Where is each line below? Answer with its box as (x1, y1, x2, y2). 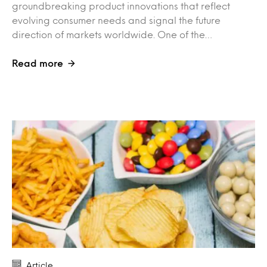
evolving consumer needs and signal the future (12, 16, 221, 24)
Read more (12, 59, 63, 67)
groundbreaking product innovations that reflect (12, 2, 230, 10)
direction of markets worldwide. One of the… (12, 30, 212, 39)
